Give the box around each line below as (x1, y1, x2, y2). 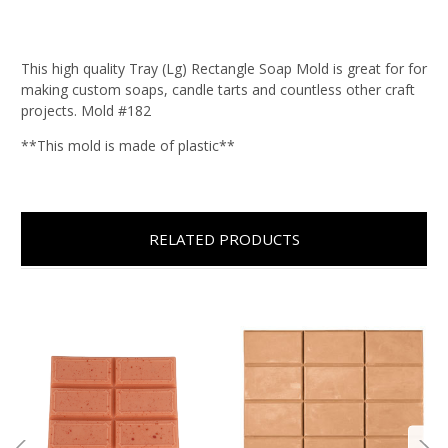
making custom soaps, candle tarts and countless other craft (21, 80, 415, 100)
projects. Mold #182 (21, 101, 155, 121)
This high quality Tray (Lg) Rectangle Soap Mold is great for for (21, 59, 427, 79)
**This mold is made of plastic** (21, 136, 235, 156)
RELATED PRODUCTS (148, 229, 300, 250)
